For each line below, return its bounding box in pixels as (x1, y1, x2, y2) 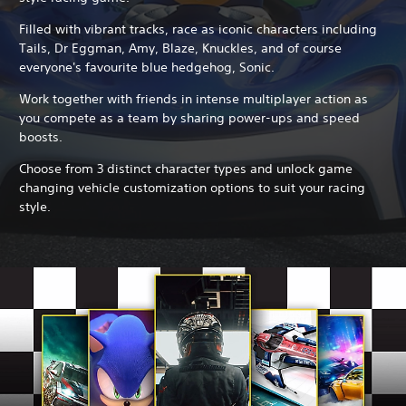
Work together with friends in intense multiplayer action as (19, 90, 368, 107)
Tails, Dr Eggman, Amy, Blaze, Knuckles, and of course (19, 39, 342, 56)
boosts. (19, 128, 66, 145)
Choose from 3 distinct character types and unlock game (19, 159, 353, 177)
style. (19, 198, 54, 215)
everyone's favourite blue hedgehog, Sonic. (19, 58, 278, 75)
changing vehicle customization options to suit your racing (19, 179, 365, 196)
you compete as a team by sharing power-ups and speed (19, 109, 360, 126)
